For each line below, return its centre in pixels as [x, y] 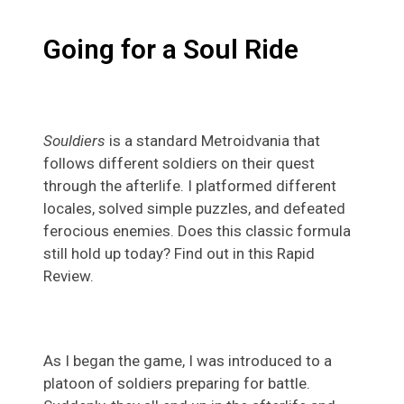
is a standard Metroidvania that [215, 141]
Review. [69, 276]
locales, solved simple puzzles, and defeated [194, 209]
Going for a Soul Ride [171, 50]
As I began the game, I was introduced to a [188, 361]
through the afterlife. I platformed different [190, 186]
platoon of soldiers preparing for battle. [177, 384]
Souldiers [76, 141]
